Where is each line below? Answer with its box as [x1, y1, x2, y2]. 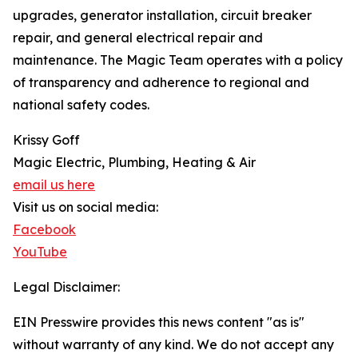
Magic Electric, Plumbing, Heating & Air [13, 154, 256, 171]
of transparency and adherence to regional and [13, 74, 309, 91]
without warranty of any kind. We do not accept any [13, 336, 334, 353]
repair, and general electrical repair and [13, 30, 263, 46]
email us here [13, 177, 95, 193]
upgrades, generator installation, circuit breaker [13, 7, 312, 24]
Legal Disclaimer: [13, 279, 120, 296]
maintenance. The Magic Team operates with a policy [13, 52, 343, 69]
